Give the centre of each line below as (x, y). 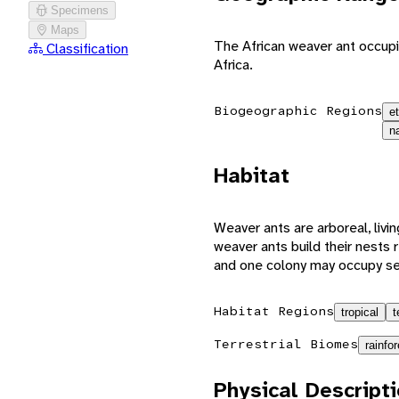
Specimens (80, 10)
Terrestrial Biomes (286, 343)
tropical (360, 312)
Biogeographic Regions (298, 110)
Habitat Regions (274, 310)
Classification (87, 48)
